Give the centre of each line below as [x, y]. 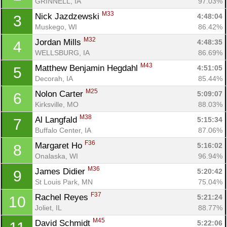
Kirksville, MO [57, 104]
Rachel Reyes [63, 197]
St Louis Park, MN [64, 182]
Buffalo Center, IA [63, 130]
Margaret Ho [60, 145]
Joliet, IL [48, 207]
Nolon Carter [60, 94]
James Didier [61, 171]
